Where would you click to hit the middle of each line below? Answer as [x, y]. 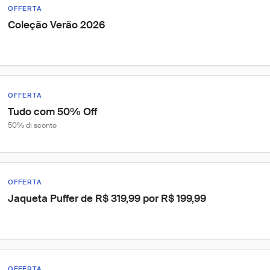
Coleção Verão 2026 [56, 25]
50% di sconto [32, 125]
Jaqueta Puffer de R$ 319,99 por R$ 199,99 [107, 198]
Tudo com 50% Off [52, 111]
